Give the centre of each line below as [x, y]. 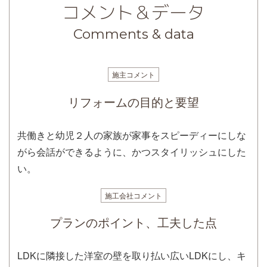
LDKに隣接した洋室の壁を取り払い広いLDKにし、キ [132, 256]
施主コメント [133, 74]
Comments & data [133, 34]
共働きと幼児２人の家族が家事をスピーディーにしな [132, 135]
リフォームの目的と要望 [133, 101]
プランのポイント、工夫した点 [133, 222]
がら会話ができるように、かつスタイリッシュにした [132, 151]
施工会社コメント [133, 195]
